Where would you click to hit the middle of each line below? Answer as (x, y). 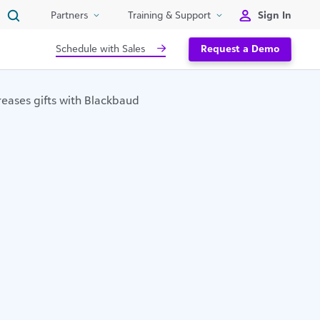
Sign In (275, 14)
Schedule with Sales (100, 48)
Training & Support (169, 15)
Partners (69, 15)
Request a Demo (240, 48)
